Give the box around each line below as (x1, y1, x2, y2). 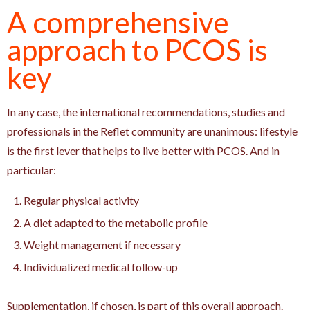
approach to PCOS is (7, 32, 268, 67)
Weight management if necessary (24, 237, 181, 251)
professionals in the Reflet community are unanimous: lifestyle (7, 124, 298, 138)
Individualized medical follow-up (24, 259, 178, 273)
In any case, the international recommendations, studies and (7, 104, 285, 118)
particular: (7, 163, 56, 176)
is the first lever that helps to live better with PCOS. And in (7, 143, 280, 157)
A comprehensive (7, 4, 229, 39)
